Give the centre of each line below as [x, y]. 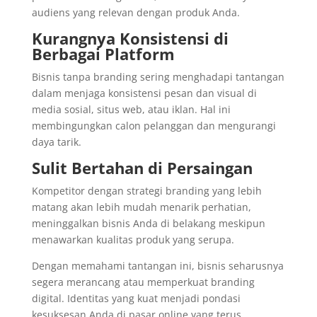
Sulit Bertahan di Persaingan [142, 168]
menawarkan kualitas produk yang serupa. [133, 240]
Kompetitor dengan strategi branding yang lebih [146, 191]
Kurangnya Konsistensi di [130, 38]
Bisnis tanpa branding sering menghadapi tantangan [158, 77]
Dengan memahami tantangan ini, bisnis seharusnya [157, 266]
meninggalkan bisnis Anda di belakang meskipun [148, 223]
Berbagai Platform [103, 54]
